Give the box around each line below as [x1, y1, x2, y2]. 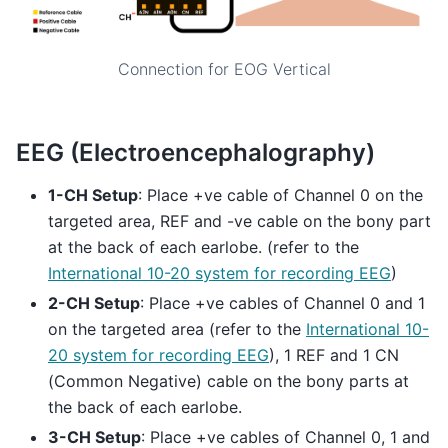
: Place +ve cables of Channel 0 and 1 [140, 293, 425, 314]
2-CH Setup [48, 293, 140, 314]
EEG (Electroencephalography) [16, 137, 375, 167]
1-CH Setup [48, 185, 138, 206]
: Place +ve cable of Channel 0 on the [138, 185, 423, 206]
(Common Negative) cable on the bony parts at [48, 371, 409, 392]
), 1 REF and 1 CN [269, 345, 399, 366]
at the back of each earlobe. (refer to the [48, 237, 359, 258]
